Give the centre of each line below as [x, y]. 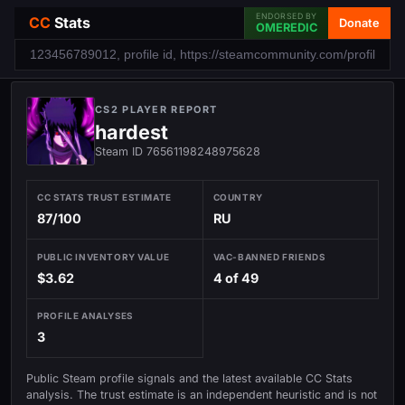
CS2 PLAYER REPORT [156, 109]
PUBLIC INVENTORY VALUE [104, 256]
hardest [132, 132]
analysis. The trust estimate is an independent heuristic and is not [202, 394]
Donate [359, 23]
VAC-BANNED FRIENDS [269, 256]
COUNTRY [238, 198]
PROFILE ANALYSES [85, 315]
